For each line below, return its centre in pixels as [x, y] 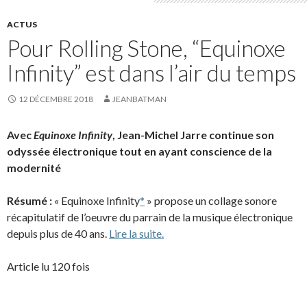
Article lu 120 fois [48, 266]
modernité [35, 167]
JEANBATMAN [139, 99]
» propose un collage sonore [211, 200]
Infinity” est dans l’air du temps [151, 72]
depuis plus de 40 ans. [58, 233]
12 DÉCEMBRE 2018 [56, 99]
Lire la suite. [136, 233]
